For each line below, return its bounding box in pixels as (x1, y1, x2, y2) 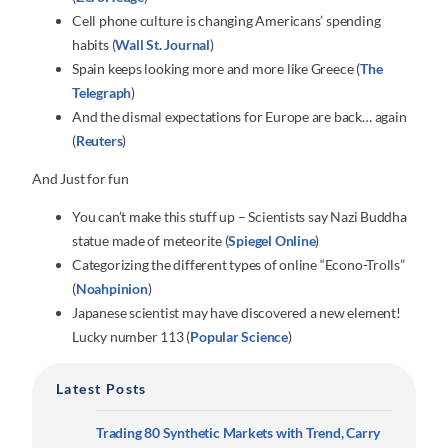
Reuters (75, 131, 123, 149)
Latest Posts (56, 379, 147, 397)
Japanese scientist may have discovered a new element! (72, 304, 401, 322)
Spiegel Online (228, 232, 316, 250)
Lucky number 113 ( (72, 328, 191, 346)
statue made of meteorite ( (72, 232, 229, 250)
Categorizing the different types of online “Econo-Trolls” (72, 256, 405, 274)
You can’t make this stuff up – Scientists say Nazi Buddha (72, 208, 407, 226)
